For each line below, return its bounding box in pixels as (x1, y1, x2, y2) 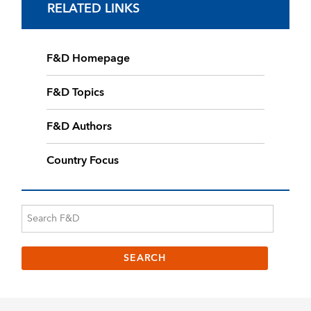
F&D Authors (47, 116, 112, 136)
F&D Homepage (47, 48, 131, 68)
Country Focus (47, 150, 119, 170)
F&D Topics (47, 82, 105, 102)
